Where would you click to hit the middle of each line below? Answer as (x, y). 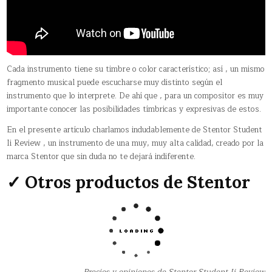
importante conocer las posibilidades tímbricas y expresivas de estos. (134, 109)
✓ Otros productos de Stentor (129, 182)
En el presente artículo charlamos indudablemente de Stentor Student (135, 130)
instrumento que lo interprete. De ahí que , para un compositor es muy (135, 96)
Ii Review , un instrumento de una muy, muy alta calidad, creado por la (135, 143)
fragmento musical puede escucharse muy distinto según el (115, 82)
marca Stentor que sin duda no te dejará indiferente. (101, 156)
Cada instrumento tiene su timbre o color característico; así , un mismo (136, 69)
